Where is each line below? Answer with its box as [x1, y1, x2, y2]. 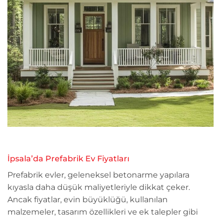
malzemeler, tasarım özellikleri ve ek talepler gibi [7, 207, 198, 217]
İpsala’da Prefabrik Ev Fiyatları [7, 154, 129, 164]
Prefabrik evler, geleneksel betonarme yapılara [7, 170, 189, 180]
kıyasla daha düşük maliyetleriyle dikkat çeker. [7, 183, 190, 192]
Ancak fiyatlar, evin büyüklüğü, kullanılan [7, 195, 168, 205]
